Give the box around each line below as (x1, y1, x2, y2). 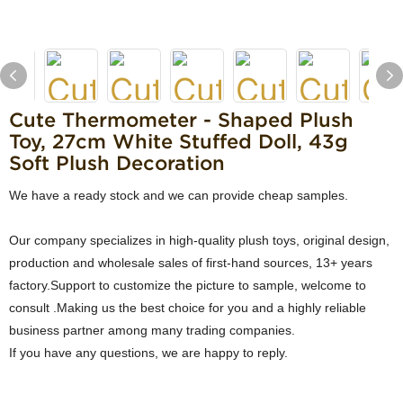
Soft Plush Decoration (9, 152, 225, 174)
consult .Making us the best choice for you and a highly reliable (9, 300, 366, 315)
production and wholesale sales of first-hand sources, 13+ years (9, 255, 376, 270)
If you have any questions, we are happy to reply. (9, 345, 288, 360)
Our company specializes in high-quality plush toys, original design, (9, 233, 390, 247)
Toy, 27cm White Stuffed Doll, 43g (9, 130, 348, 152)
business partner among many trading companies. (9, 323, 295, 337)
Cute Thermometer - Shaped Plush (9, 109, 354, 130)
